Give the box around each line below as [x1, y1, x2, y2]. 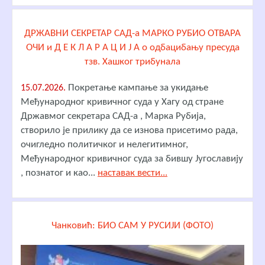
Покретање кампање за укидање [66, 82, 208, 93]
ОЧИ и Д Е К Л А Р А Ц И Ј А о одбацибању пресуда [25, 42, 240, 53]
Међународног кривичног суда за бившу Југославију [21, 153, 243, 164]
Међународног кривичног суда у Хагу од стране [21, 96, 224, 107]
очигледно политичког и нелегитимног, [21, 139, 188, 150]
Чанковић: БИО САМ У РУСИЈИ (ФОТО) [51, 220, 214, 231]
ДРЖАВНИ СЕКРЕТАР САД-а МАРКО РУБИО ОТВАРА [24, 28, 241, 38]
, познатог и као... [21, 167, 98, 178]
